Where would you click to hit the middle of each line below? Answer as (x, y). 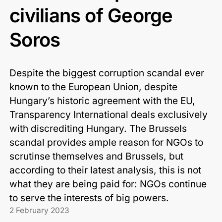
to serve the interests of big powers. (89, 198)
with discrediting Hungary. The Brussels (98, 129)
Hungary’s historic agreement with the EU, (103, 101)
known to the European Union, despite (94, 87)
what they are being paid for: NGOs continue (108, 184)
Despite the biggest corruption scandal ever (107, 73)
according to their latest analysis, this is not (106, 170)
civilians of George (91, 15)
